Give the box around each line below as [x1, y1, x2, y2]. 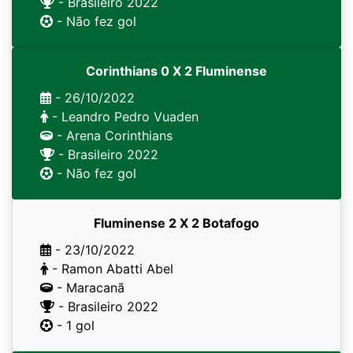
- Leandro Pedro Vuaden [48, 109, 199, 124]
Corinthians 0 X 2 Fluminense [86, 63, 267, 79]
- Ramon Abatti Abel [48, 261, 173, 277]
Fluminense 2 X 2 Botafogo [94, 215, 259, 231]
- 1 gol [53, 318, 95, 333]
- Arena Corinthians [53, 128, 173, 143]
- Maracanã [53, 280, 124, 295]
